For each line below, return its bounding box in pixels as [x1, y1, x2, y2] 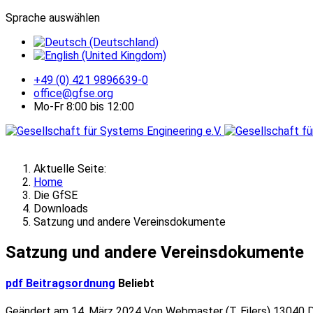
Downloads [34, 202, 88, 215]
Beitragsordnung [26, 277, 115, 291]
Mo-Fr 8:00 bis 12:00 [34, 100, 134, 113]
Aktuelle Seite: [34, 162, 112, 175]
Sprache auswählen [6, 11, 100, 24]
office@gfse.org [34, 87, 113, 100]
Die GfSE [34, 189, 78, 202]
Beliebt [118, 277, 154, 291]
